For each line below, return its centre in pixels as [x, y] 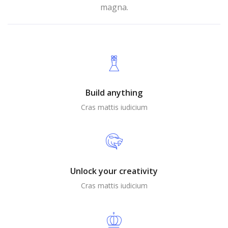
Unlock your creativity [114, 171]
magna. [114, 7]
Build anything [114, 93]
